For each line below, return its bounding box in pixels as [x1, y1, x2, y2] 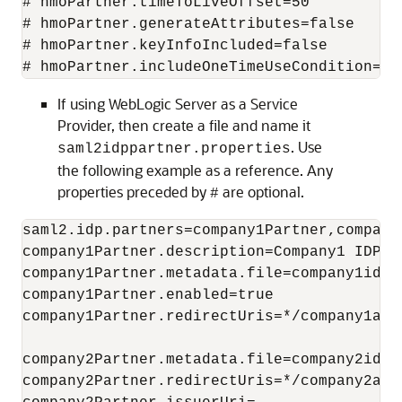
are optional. [219, 182, 304, 201]
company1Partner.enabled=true [22, 287, 274, 303]
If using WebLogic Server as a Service [57, 94, 298, 113]
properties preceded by [57, 182, 210, 201]
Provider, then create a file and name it [57, 116, 310, 135]
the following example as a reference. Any [57, 161, 333, 179]
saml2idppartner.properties [57, 141, 291, 157]
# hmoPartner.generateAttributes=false [22, 16, 354, 32]
